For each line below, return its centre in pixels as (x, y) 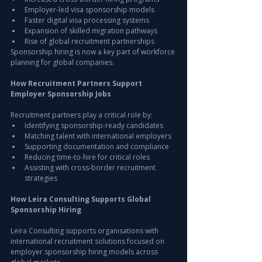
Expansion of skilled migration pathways (91, 31)
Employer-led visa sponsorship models (89, 10)
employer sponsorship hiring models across (85, 252)
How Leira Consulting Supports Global (82, 199)
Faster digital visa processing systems (87, 20)
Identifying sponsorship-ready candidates (94, 126)
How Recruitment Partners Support (77, 84)
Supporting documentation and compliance (97, 147)
